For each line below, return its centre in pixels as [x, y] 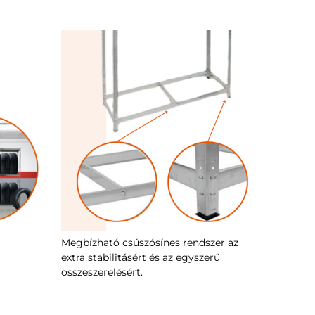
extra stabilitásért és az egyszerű [141, 257]
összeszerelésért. [102, 272]
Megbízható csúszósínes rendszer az [150, 242]
